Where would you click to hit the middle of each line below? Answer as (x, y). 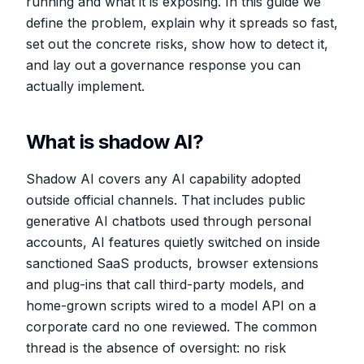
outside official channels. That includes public (166, 200)
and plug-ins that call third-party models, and (165, 284)
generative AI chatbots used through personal (169, 221)
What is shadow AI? (115, 142)
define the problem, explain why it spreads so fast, (182, 23)
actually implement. (85, 86)
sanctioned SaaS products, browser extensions (172, 263)
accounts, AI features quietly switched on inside (173, 242)
